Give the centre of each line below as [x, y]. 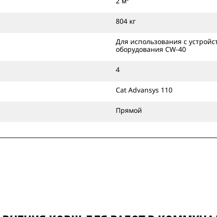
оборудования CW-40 [151, 49]
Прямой [129, 110]
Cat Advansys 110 [144, 90]
